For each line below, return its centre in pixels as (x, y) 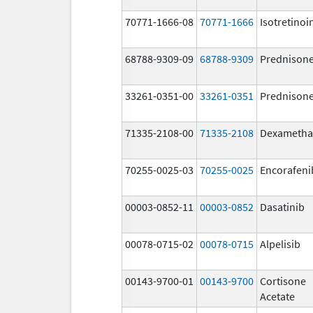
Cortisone (283, 281)
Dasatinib (282, 206)
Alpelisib (280, 243)
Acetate (277, 296)
